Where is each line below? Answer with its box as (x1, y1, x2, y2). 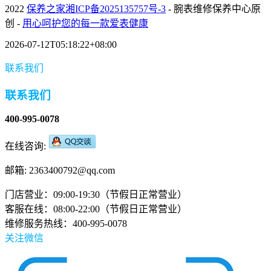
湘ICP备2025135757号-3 (65, 4, 166, 15)
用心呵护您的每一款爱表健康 (22, 18, 148, 29)
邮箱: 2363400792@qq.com (5, 165, 115, 175)
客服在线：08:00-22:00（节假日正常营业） (5, 203, 187, 214)
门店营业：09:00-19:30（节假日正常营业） (5, 189, 187, 200)
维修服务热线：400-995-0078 (5, 218, 127, 229)
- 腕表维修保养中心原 (166, 4, 261, 15)
